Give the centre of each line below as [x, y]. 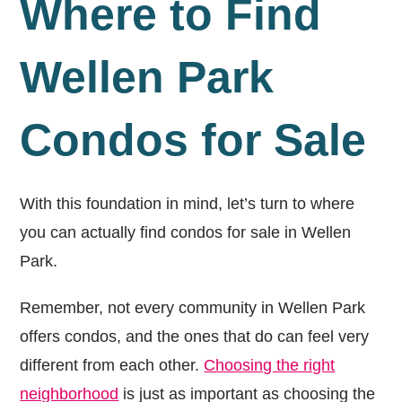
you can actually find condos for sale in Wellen [186, 232]
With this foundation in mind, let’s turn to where [188, 203]
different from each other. [112, 365]
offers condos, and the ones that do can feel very [195, 336]
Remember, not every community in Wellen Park [193, 307]
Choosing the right [270, 365]
